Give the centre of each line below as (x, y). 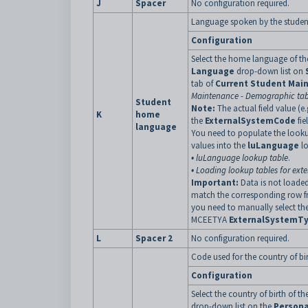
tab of (203, 84)
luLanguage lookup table (242, 158)
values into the (218, 145)
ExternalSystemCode (250, 121)
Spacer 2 (154, 238)
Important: (216, 183)
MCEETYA (210, 220)
